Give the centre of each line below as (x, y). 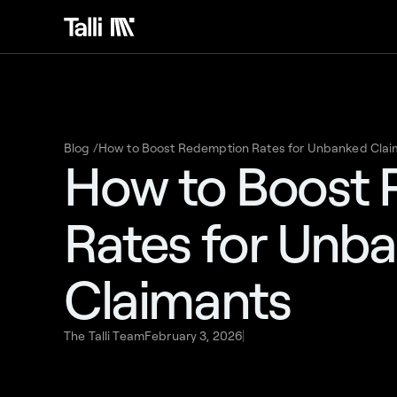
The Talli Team (104, 335)
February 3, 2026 (194, 335)
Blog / (81, 148)
